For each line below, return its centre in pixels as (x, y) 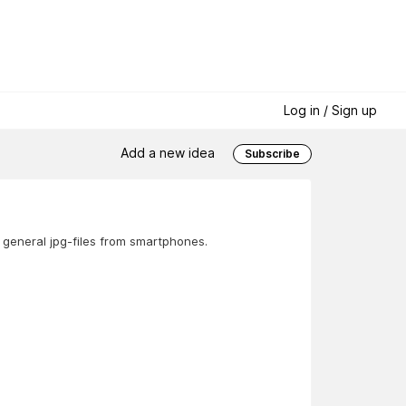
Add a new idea (168, 152)
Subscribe (272, 154)
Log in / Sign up (330, 111)
